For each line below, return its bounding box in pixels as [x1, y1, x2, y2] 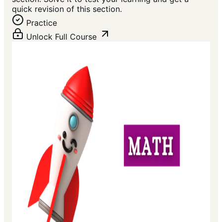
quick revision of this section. [12, 4, 122, 14]
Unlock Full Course [26, 32, 97, 42]
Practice [26, 18, 57, 28]
